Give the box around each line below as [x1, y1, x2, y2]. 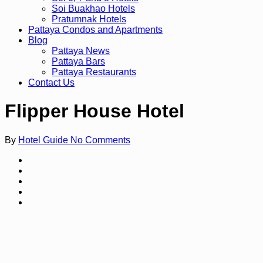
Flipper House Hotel [5, 100, 184, 122]
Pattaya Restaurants [52, 67, 136, 77]
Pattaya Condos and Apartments [28, 25, 163, 35]
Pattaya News [52, 46, 110, 56]
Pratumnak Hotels [52, 14, 126, 24]
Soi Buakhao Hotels [52, 4, 135, 14]
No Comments [70, 134, 130, 145]
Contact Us [28, 77, 75, 87]
